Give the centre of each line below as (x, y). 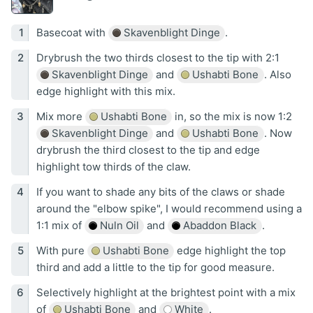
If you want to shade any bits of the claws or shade (160, 192)
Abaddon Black (218, 226)
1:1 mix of (60, 226)
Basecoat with (72, 33)
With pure (61, 251)
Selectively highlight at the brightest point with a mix (166, 293)
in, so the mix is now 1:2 (232, 117)
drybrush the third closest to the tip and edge (148, 150)
